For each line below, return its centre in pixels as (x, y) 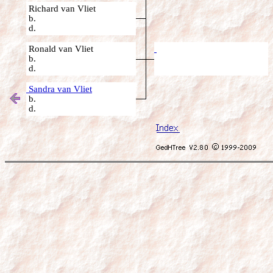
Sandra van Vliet (59, 89)
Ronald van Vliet (60, 49)
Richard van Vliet (61, 9)
